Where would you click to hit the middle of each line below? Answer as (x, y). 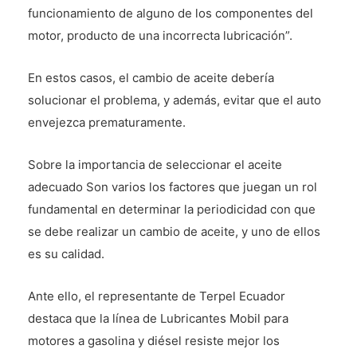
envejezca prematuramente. (107, 123)
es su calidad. (66, 254)
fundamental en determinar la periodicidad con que (172, 210)
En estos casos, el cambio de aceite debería (151, 78)
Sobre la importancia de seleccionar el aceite (155, 165)
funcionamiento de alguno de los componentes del (171, 14)
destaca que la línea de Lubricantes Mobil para (158, 319)
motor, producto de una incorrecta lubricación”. (160, 36)
